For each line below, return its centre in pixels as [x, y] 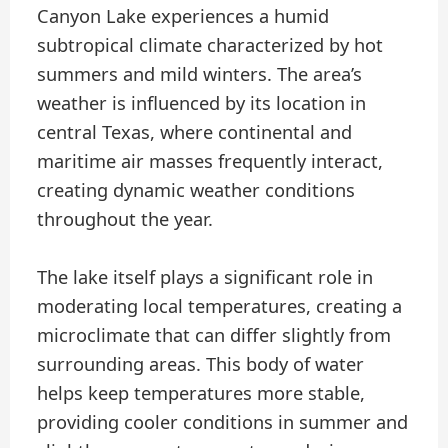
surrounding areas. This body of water [201, 363]
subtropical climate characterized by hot [210, 44]
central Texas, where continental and [195, 131]
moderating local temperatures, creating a [220, 305]
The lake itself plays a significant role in [205, 276]
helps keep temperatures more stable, [201, 392]
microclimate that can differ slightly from [214, 334]
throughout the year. [125, 218]
